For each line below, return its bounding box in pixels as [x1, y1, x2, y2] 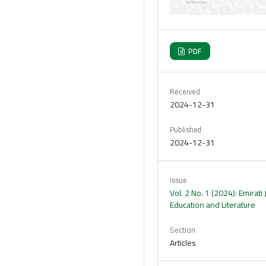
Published [170, 122, 202, 137]
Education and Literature [170, 197, 256, 213]
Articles [170, 235, 197, 251]
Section [170, 222, 195, 237]
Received [170, 84, 200, 99]
